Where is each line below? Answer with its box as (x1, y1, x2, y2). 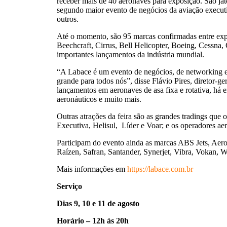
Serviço (57, 182, 84, 191)
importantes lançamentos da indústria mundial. (57, 50, 204, 59)
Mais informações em (57, 165, 125, 173)
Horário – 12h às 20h (57, 216, 129, 225)
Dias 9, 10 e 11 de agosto (57, 199, 139, 208)
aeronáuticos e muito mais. (57, 95, 143, 103)
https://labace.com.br (127, 165, 193, 173)
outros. (57, 15, 81, 23)
